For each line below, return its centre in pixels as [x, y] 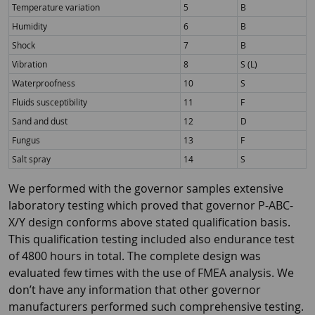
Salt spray [31, 159]
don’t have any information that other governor [135, 290]
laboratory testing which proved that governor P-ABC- [151, 205]
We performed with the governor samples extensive [146, 188]
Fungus [26, 140]
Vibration [30, 64]
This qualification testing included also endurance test [152, 239]
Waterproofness [44, 83]
